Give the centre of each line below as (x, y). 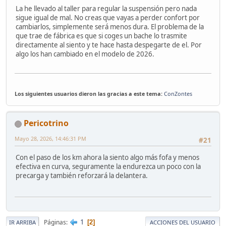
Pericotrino (46, 123)
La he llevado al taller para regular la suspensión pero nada (106, 8)
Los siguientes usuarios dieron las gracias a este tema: (89, 94)
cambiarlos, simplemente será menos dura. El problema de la (110, 26)
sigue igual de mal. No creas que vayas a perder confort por (108, 17)
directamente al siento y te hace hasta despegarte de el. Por (109, 45)
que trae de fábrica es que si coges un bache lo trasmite (101, 36)
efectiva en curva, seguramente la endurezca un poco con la (108, 167)
